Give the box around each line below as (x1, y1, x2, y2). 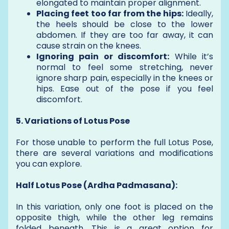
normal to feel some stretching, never (36, 61, 213, 73)
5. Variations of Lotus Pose (16, 114, 130, 127)
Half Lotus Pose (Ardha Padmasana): (16, 179, 177, 191)
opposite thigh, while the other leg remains (16, 211, 213, 223)
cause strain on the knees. (36, 39, 141, 52)
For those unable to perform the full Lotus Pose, (16, 136, 213, 148)
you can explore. (16, 157, 82, 170)
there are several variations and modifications (16, 147, 213, 159)
